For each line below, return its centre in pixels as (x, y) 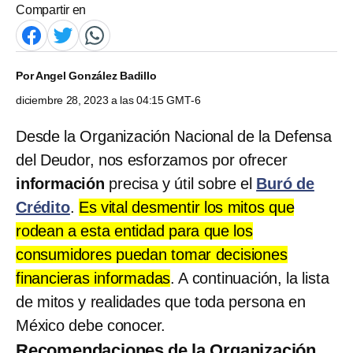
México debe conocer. (91, 325)
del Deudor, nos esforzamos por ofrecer (152, 160)
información (63, 183)
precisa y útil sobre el (183, 183)
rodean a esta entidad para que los (134, 230)
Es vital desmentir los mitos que (186, 207)
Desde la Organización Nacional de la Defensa (174, 136)
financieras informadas (93, 278)
